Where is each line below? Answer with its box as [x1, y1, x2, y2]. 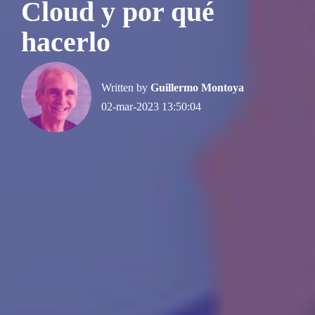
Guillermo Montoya [150, 81, 244, 94]
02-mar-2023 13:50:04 [101, 100, 201, 112]
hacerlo [21, 27, 110, 58]
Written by [101, 81, 150, 94]
